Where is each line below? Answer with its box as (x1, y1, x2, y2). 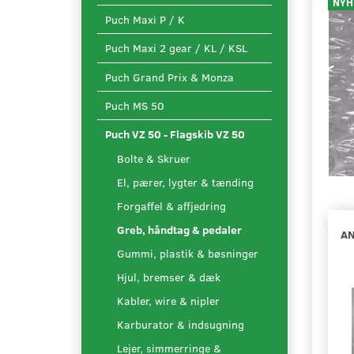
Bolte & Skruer (117, 150, 190, 166)
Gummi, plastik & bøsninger (117, 245, 258, 261)
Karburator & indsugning (117, 316, 244, 332)
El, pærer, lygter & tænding (117, 174, 254, 190)
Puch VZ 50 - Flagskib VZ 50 (105, 126, 245, 142)
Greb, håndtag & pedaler (117, 221, 242, 237)
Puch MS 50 (105, 98, 164, 114)
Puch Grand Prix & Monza (105, 69, 234, 85)
